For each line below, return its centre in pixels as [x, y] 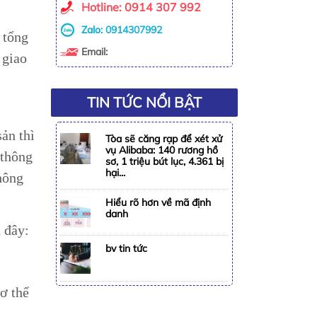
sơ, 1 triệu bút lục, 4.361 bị [165, 162]
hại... [116, 173]
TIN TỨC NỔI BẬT [144, 103]
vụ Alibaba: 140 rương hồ [162, 150]
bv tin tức [127, 248]
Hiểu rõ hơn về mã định [158, 203]
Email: [94, 52]
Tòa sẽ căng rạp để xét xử [164, 139]
